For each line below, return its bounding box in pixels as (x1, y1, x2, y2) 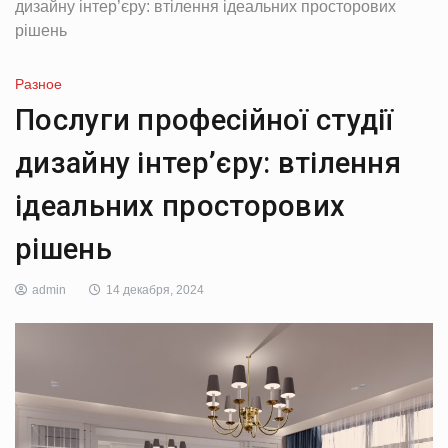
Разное (15, 76, 62, 93)
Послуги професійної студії (15, 103, 394, 138)
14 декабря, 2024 (106, 283, 204, 298)
